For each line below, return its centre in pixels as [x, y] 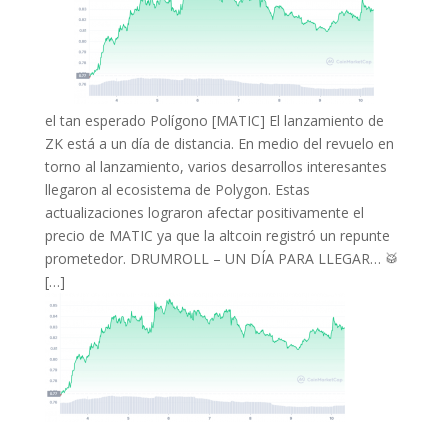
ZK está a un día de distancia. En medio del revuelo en [219, 143]
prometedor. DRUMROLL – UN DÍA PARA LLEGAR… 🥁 [221, 258]
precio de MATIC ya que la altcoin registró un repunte [217, 235]
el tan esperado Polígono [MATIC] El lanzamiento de [214, 120]
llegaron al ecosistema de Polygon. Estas [177, 189]
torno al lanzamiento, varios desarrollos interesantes [215, 166]
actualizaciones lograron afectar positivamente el [204, 212]
